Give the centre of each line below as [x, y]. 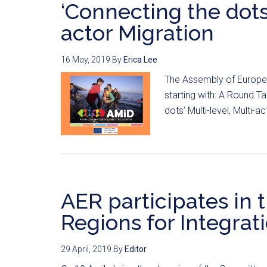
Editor [136, 249]
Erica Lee [140, 59]
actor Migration [140, 32]
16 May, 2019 [86, 59]
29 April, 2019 [86, 249]
